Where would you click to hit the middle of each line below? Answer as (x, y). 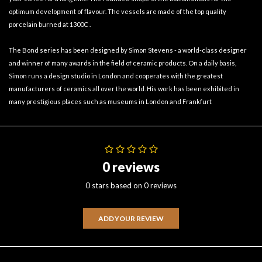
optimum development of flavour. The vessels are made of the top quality (118, 11)
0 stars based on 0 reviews (131, 185)
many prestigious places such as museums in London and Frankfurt (110, 101)
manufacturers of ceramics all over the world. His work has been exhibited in (124, 88)
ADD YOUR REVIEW (131, 218)
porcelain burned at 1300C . (50, 24)
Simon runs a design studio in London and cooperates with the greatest (116, 75)
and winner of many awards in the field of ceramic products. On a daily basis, (123, 63)
